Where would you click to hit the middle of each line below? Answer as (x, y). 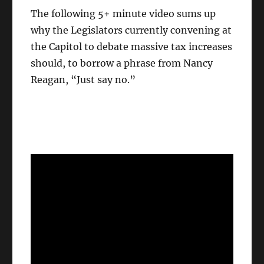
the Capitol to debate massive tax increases (132, 47)
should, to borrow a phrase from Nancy (122, 63)
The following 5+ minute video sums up (123, 14)
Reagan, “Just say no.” (83, 80)
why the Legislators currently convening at (131, 30)
